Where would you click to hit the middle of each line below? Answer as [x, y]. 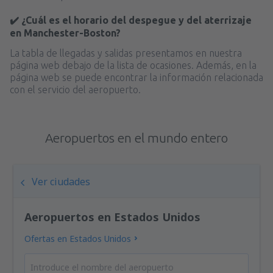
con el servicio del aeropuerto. [75, 89]
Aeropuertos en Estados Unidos [113, 217]
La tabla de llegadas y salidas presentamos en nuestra [126, 53]
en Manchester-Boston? [65, 33]
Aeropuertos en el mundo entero [136, 137]
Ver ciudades [61, 181]
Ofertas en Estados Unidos [78, 238]
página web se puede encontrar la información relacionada [136, 77]
